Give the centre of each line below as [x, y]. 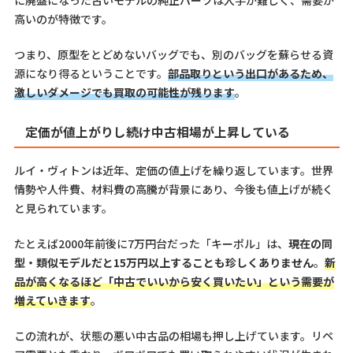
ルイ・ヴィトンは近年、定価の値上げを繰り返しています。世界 [173, 170]
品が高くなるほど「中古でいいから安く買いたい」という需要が [174, 281]
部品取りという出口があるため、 [250, 73]
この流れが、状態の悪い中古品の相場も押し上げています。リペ [173, 335]
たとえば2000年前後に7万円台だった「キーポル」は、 [151, 243]
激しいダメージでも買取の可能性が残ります [124, 92]
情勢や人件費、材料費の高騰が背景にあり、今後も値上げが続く [173, 189]
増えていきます [52, 300]
